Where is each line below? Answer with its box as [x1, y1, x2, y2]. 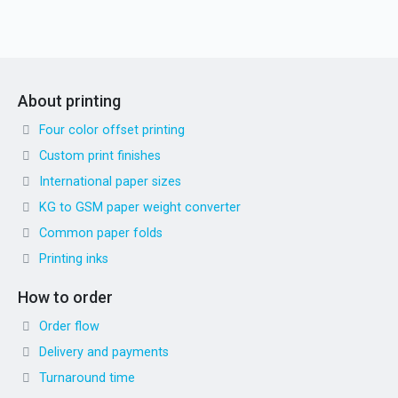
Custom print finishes [39, 147, 161, 163]
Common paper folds [39, 225, 163, 241]
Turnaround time [39, 370, 135, 386]
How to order [18, 287, 113, 306]
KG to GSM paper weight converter [39, 199, 241, 215]
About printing [18, 91, 121, 110]
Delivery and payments [39, 344, 169, 360]
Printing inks [39, 251, 108, 267]
